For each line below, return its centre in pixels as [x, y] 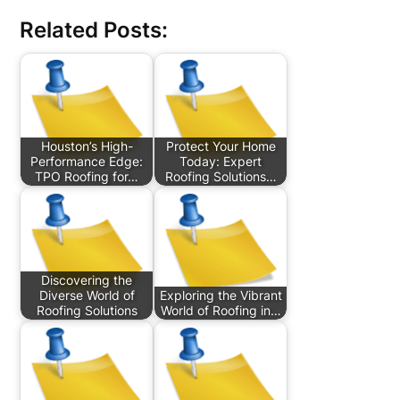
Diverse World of [87, 296]
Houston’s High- [87, 146]
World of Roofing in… [221, 311]
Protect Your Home [221, 146]
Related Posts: [94, 30]
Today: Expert [221, 162]
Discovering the [87, 280]
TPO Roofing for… [87, 177]
